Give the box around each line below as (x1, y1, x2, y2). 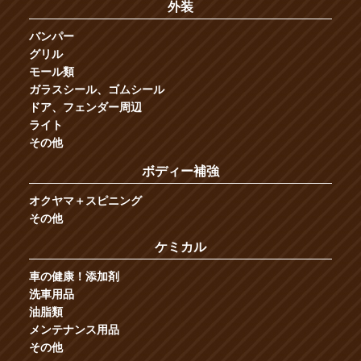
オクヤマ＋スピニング (28, 193, 142, 207)
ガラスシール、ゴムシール (28, 82, 164, 96)
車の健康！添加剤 (28, 270, 119, 283)
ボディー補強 (142, 164, 219, 178)
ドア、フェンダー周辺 (28, 100, 142, 114)
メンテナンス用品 (28, 323, 119, 336)
